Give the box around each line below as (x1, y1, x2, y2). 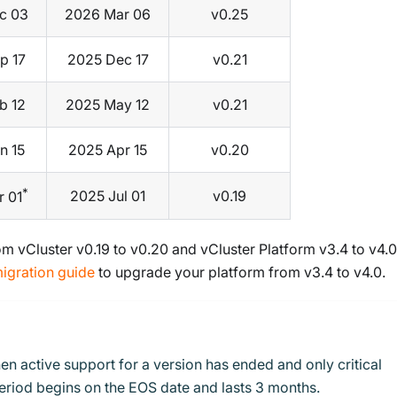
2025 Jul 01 (70, 187, 145, 206)
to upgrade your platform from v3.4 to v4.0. (95, 263, 385, 282)
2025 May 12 (66, 96, 150, 114)
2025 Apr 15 (68, 141, 147, 160)
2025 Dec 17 (66, 51, 149, 69)
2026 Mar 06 (65, 5, 151, 24)
